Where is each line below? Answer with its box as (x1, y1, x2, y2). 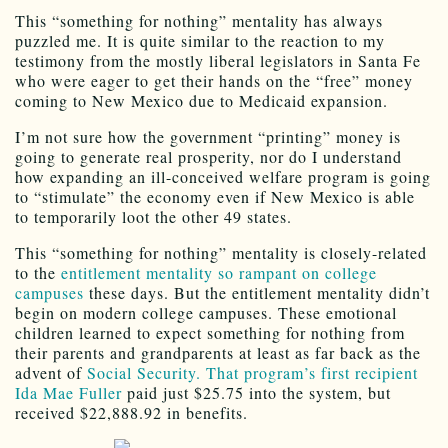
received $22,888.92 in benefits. (15, 401, 248, 423)
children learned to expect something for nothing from (15, 321, 405, 343)
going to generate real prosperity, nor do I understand (15, 145, 402, 167)
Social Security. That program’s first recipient (87, 361, 418, 383)
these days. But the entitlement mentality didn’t (84, 281, 430, 303)
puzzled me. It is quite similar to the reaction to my (15, 29, 385, 51)
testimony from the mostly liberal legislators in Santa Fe (15, 49, 421, 71)
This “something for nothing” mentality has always (15, 9, 383, 31)
